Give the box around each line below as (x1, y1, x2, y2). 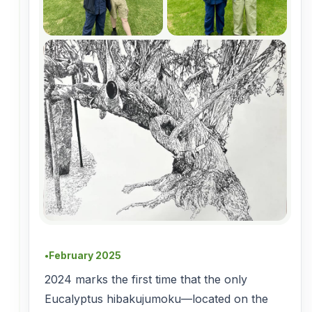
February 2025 (49, 249, 121, 261)
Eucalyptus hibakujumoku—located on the (45, 291, 268, 306)
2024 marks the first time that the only (45, 272, 247, 286)
